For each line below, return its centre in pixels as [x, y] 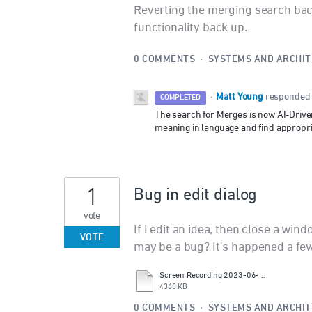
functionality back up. [190, 28]
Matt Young [240, 97]
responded [288, 97]
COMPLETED [180, 98]
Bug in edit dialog [196, 195]
